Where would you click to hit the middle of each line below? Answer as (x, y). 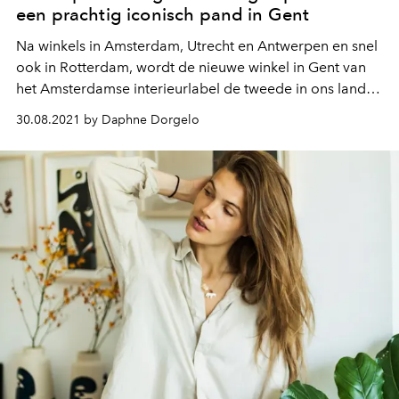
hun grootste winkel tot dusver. (115, 132)
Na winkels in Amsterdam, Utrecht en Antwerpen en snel (197, 46)
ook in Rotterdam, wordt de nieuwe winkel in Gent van (191, 68)
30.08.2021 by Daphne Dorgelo (108, 120)
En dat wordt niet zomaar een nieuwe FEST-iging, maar (193, 110)
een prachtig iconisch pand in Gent (163, 15)
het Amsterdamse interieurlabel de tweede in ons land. (193, 89)
